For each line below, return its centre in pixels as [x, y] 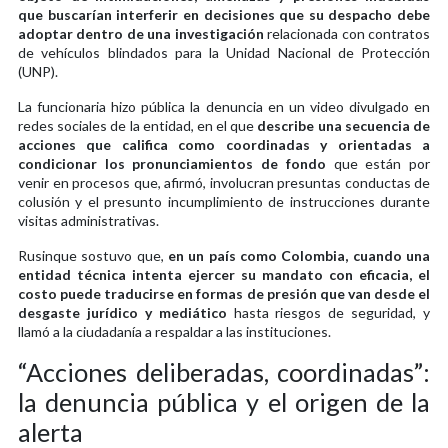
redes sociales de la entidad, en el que [138, 125]
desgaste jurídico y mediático [122, 312]
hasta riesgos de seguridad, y [328, 312]
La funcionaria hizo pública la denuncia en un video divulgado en [224, 106]
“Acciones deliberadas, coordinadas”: [224, 371]
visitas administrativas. [88, 220]
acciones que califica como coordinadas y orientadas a [224, 144]
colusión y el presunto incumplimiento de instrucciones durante [224, 201]
